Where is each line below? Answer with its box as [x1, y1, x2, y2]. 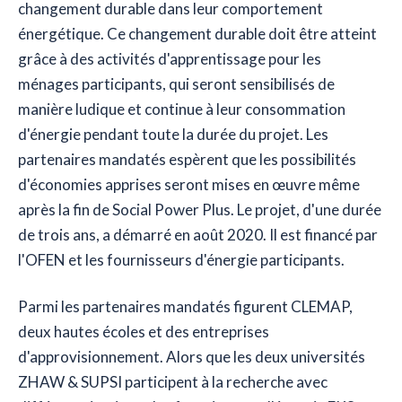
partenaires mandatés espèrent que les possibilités [18, 150, 356, 170]
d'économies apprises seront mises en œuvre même [18, 175, 360, 195]
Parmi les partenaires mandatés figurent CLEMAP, [18, 297, 353, 317]
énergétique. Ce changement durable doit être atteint [18, 24, 377, 44]
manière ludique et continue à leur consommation [18, 100, 345, 119]
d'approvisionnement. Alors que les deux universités [18, 347, 365, 367]
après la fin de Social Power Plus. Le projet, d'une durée [18, 200, 381, 220]
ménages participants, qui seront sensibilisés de [18, 74, 335, 94]
